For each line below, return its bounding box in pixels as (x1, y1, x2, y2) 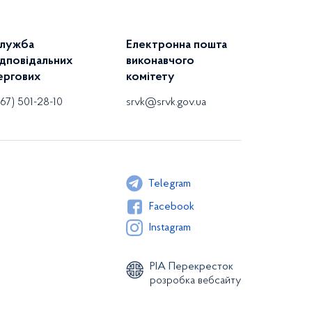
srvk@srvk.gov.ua (126, 97, 206, 108)
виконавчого (126, 55, 194, 68)
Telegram (148, 178, 191, 189)
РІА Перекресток (150, 261, 233, 272)
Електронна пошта (126, 39, 227, 52)
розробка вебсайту (150, 275, 241, 286)
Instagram (149, 222, 191, 233)
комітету (126, 71, 175, 84)
